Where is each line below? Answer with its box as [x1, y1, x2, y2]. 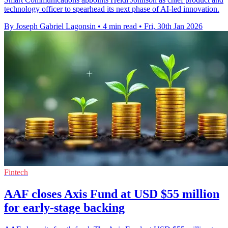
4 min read [103, 22, 137, 31]
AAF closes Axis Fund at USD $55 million [4, 187, 219, 201]
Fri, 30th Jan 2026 [144, 22, 203, 31]
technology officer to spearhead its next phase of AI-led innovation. [4, 5, 219, 14]
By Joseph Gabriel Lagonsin [4, 22, 96, 31]
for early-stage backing [4, 201, 125, 214]
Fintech [4, 168, 28, 177]
